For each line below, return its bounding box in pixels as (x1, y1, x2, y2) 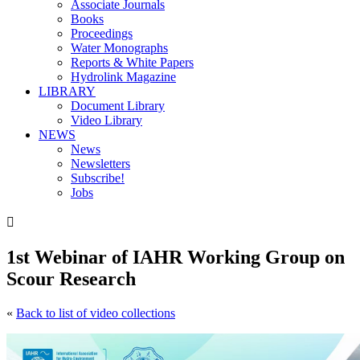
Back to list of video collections (16, 305, 175, 320)
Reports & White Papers (71, 55, 194, 69)
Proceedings (71, 27, 133, 40)
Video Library (71, 113, 142, 127)
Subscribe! (71, 171, 125, 185)
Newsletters (71, 157, 130, 170)
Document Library (71, 99, 165, 112)
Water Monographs (71, 41, 168, 55)
